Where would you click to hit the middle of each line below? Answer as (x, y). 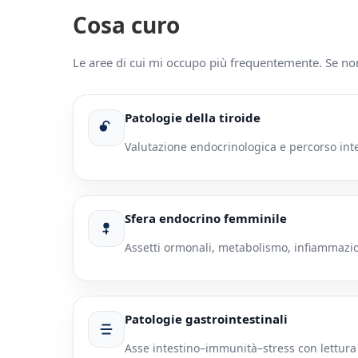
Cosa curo (127, 25)
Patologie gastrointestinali (207, 319)
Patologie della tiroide (193, 118)
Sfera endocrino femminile (206, 219)
